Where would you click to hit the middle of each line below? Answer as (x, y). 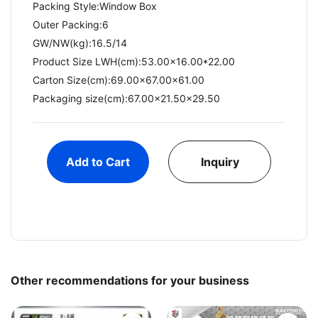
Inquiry (220, 162)
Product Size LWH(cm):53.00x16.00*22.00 (134, 62)
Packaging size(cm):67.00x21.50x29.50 (126, 99)
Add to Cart (98, 162)
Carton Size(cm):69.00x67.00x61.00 (119, 80)
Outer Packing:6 (71, 25)
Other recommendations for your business (130, 281)
